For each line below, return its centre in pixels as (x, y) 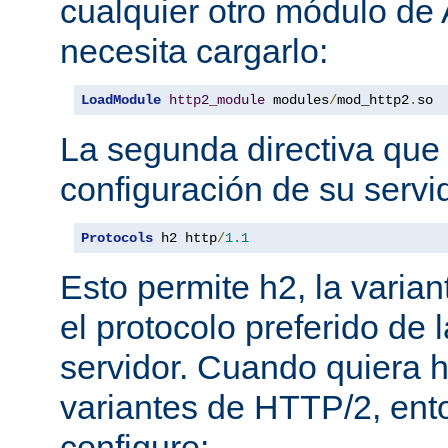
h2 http (185, 237)
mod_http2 (373, 99)
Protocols (117, 237)
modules (297, 99)
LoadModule (121, 99)
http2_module (217, 99)
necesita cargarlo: (194, 50)
